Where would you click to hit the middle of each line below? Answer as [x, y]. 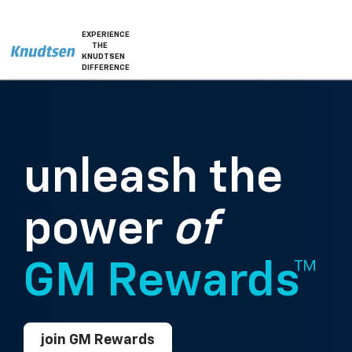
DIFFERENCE [105, 68]
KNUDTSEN [103, 57]
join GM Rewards [98, 340]
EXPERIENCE [105, 35]
